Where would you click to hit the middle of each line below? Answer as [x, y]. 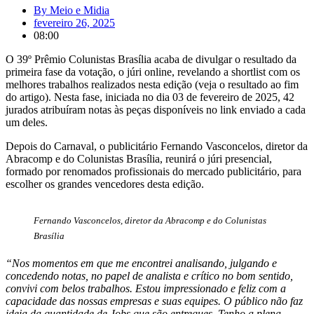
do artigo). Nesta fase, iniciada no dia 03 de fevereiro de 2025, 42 [150, 97]
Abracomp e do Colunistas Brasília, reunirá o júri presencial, [139, 159]
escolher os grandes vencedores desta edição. [105, 184]
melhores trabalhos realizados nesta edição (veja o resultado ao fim [152, 85]
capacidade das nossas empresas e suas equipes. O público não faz [154, 301]
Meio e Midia [80, 11]
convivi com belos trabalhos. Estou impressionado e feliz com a [146, 289]
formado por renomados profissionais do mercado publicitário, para [153, 172]
